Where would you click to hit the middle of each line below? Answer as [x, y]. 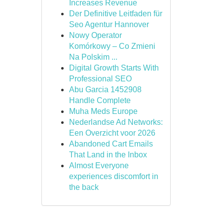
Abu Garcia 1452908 [105, 90]
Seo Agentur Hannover [109, 24]
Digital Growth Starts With [114, 68]
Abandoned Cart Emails [111, 144]
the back [84, 187]
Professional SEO [100, 79]
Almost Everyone [99, 166]
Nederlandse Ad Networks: [116, 122]
